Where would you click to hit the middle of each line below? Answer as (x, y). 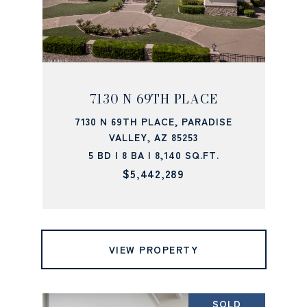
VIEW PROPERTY (153, 249)
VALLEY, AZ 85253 (153, 137)
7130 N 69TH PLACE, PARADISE (153, 121)
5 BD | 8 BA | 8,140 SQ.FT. (153, 155)
